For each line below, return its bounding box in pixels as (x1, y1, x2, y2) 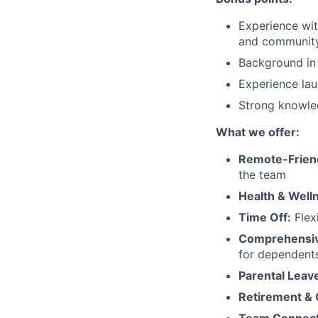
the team (238, 168, 286, 182)
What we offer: (216, 125, 300, 139)
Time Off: (238, 210, 291, 224)
